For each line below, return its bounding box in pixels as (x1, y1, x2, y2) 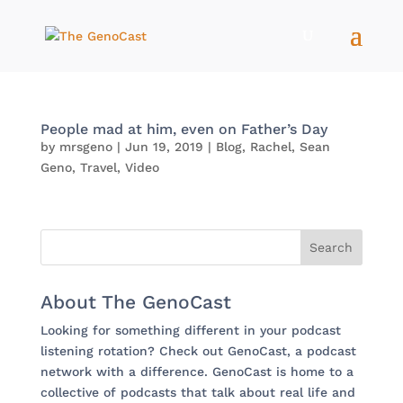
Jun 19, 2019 (124, 139, 203, 154)
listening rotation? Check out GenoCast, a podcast (40, 344, 356, 358)
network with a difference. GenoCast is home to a (40, 364, 354, 379)
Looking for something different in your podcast (40, 323, 341, 337)
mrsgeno (58, 139, 112, 154)
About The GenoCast (40, 291, 231, 313)
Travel (79, 160, 117, 175)
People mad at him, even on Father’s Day (40, 121, 327, 138)
